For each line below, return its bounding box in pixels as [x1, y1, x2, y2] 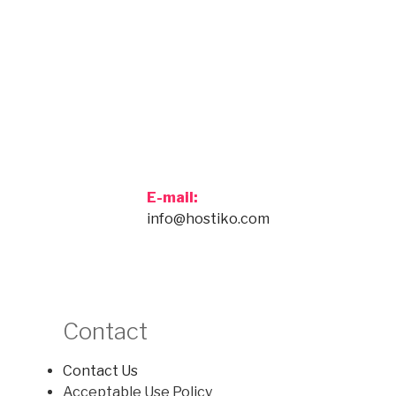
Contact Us [63, 362, 138, 380]
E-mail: [146, 189, 198, 207]
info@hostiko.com [146, 210, 270, 228]
